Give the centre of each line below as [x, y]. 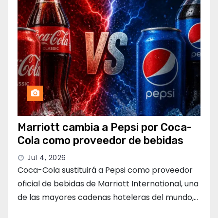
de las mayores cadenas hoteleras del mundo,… [108, 198]
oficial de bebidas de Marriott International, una [108, 184]
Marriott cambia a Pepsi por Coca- [105, 127]
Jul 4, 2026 [47, 158]
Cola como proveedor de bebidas [100, 141]
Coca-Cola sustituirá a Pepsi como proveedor [105, 170]
